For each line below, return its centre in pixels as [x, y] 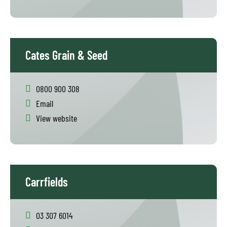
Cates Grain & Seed [66, 55]
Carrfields [47, 182]
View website [56, 118]
